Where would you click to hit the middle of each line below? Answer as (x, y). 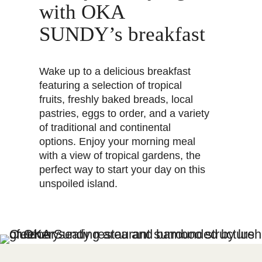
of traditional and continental (105, 127)
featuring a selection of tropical (111, 85)
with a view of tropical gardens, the (120, 155)
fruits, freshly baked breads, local (116, 99)
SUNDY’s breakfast (123, 34)
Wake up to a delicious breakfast (115, 71)
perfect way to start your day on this (123, 169)
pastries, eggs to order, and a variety (125, 113)
